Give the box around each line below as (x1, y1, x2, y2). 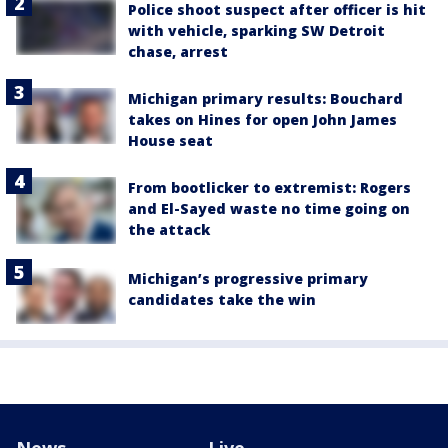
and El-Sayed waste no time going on (128, 199, 410, 219)
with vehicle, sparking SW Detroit (128, 21, 385, 41)
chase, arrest (128, 42, 228, 62)
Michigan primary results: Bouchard (128, 89, 403, 109)
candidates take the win (128, 289, 316, 309)
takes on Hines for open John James (128, 110, 397, 130)
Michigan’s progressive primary (128, 268, 368, 288)
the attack (128, 220, 210, 240)
